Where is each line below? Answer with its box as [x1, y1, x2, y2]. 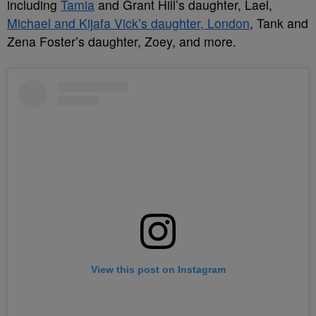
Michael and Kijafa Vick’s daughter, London [7, 13, 250, 32]
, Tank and [250, 13, 308, 32]
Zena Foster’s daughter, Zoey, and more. [7, 32, 236, 50]
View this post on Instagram [90, 263, 226, 275]
